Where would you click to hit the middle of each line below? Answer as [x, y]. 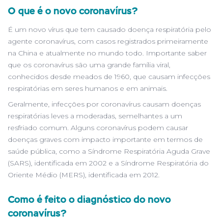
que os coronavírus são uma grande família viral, [89, 65]
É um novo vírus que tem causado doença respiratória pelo [110, 29]
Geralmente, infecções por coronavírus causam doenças [104, 104]
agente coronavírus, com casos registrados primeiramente [108, 41]
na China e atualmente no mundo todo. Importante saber [107, 53]
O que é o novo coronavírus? [73, 11]
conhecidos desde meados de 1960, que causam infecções [109, 77]
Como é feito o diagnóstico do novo [89, 199]
